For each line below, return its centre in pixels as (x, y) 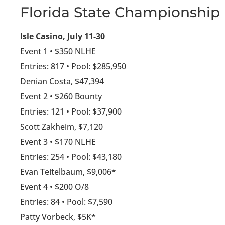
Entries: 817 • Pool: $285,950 (73, 67)
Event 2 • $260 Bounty (61, 97)
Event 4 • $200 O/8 (54, 187)
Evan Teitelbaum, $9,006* (68, 172)
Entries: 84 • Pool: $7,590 (66, 202)
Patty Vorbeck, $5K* (58, 217)
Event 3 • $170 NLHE (58, 142)
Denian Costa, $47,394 (62, 82)
